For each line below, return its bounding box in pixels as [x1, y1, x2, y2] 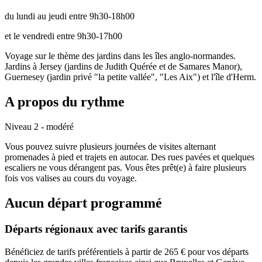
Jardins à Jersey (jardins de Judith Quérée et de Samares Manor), [5, 61, 242, 72]
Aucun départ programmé [5, 195, 162, 211]
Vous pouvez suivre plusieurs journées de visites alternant [5, 142, 216, 152]
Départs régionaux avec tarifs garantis [5, 222, 187, 235]
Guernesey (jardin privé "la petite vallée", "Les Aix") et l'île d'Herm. [5, 72, 256, 82]
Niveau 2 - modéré [5, 122, 74, 132]
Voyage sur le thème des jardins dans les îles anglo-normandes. [5, 51, 236, 61]
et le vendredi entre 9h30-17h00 [5, 31, 122, 42]
